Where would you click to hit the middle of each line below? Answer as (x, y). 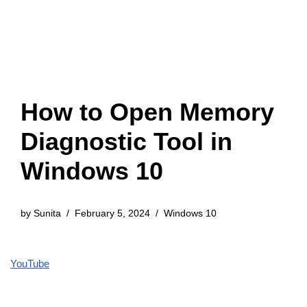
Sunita (47, 213)
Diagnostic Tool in (126, 142)
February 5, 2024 (112, 213)
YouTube (30, 263)
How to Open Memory (147, 112)
